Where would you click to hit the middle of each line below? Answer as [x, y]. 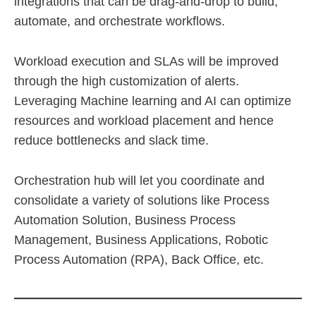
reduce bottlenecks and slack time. [111, 141]
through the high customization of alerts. [127, 81]
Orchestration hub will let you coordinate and [139, 181]
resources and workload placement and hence [144, 121]
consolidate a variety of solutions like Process [142, 201]
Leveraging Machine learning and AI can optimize [153, 101]
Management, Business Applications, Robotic [141, 240]
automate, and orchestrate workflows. [120, 22]
